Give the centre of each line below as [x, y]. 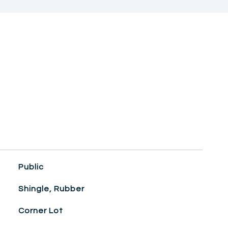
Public [31, 167]
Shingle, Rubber [51, 189]
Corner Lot [40, 211]
